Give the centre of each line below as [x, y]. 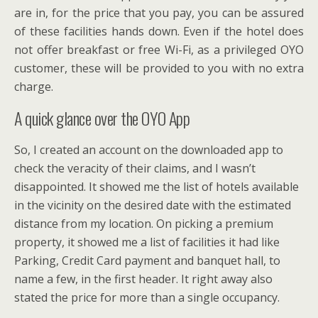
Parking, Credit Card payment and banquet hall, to [147, 261]
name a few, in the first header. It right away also [143, 279]
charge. [34, 87]
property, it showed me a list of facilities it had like [147, 242]
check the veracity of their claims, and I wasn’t [135, 169]
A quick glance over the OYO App [102, 118]
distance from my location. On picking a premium [144, 224]
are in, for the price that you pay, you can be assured [159, 13]
